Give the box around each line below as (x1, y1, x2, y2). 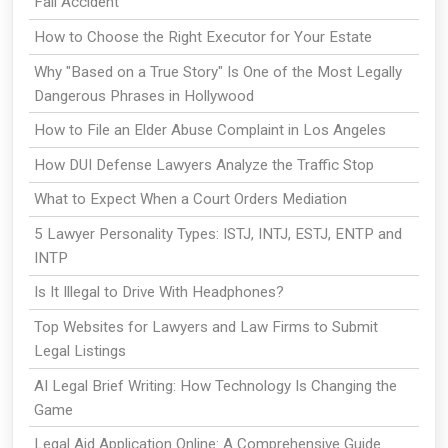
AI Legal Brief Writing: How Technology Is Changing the (33, 376, 397, 395)
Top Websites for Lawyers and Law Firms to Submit (33, 318, 378, 337)
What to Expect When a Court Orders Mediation (33, 190, 347, 209)
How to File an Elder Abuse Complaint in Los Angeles (33, 121, 386, 140)
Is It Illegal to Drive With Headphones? (33, 283, 284, 302)
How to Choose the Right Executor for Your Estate (33, 27, 372, 46)
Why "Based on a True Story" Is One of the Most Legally (33, 62, 402, 81)
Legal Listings (33, 342, 126, 361)
